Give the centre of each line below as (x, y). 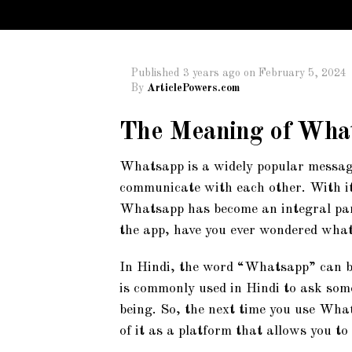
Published (156, 73)
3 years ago (212, 73)
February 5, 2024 (302, 73)
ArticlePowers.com (193, 88)
